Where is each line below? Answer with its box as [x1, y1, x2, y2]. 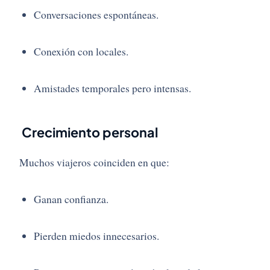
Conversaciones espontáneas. [34, 7, 159, 22]
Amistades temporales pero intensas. [34, 81, 191, 96]
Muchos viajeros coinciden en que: [19, 155, 169, 170]
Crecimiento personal [19, 124, 158, 141]
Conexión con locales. [34, 44, 128, 59]
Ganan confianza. [34, 192, 108, 207]
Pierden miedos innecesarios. [34, 228, 159, 243]
